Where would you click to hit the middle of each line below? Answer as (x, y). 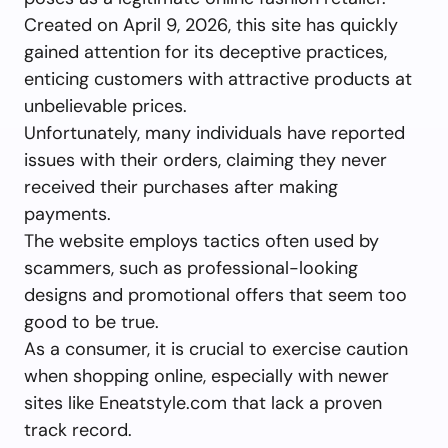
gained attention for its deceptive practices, (205, 52)
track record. (78, 430)
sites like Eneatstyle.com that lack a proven (203, 403)
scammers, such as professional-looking (191, 268)
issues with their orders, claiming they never (205, 160)
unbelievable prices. (105, 106)
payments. (67, 214)
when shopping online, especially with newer (206, 376)
